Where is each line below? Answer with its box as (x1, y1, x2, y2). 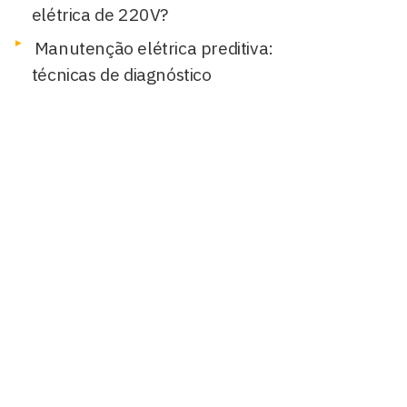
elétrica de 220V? (31, 3, 169, 25)
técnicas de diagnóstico (31, 63, 212, 85)
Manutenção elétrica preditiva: (34, 36, 273, 59)
